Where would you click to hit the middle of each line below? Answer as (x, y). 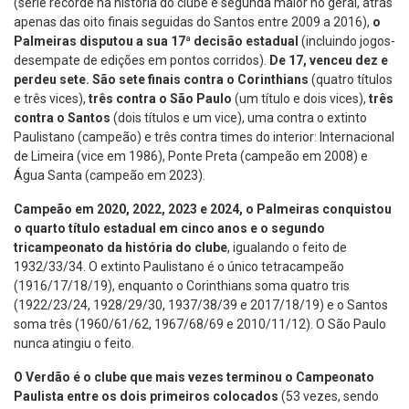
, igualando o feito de (287, 248)
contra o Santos (62, 118)
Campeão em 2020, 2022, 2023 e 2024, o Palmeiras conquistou (203, 210)
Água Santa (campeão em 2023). (110, 176)
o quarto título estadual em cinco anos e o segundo (169, 229)
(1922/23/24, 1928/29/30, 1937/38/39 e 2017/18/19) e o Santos (201, 305)
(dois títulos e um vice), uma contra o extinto (239, 118)
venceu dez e (349, 61)
